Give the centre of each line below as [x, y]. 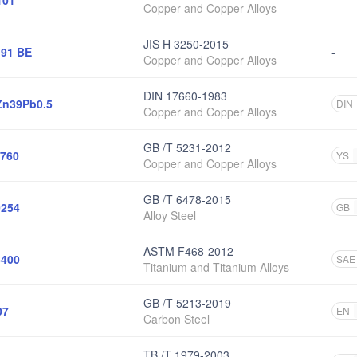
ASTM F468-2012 [188, 251]
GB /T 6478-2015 [187, 199]
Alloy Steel [170, 215]
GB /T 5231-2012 [187, 147]
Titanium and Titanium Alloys [216, 267]
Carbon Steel [177, 319]
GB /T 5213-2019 [187, 303]
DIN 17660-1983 [185, 96]
